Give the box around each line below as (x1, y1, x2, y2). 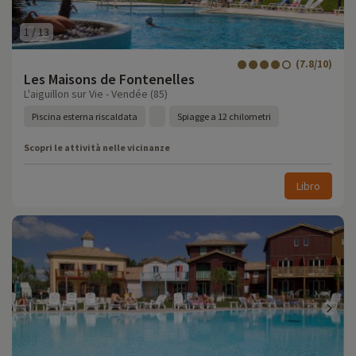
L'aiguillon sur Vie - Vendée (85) (24, 87, 168, 101)
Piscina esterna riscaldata (32, 110, 137, 122)
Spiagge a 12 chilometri (177, 110, 271, 122)
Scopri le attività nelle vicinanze (24, 141, 170, 153)
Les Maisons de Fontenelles (24, 70, 195, 88)
